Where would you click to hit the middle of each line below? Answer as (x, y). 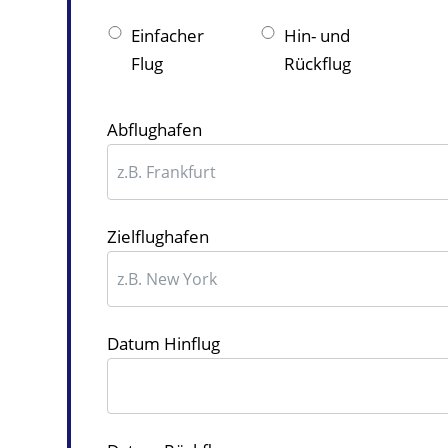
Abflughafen (155, 130)
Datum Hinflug (164, 344)
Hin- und (317, 35)
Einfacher (168, 35)
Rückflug (318, 63)
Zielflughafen (158, 237)
